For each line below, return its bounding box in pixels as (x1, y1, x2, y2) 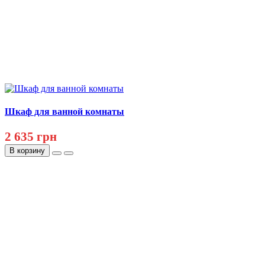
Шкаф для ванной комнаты (5, 106, 124, 117)
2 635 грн (5, 130, 57, 144)
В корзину (9, 146, 45, 156)
